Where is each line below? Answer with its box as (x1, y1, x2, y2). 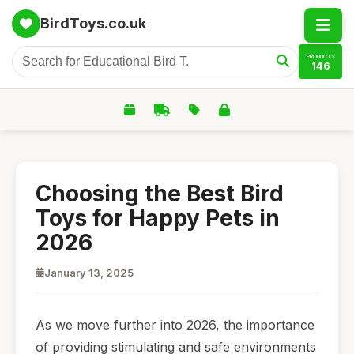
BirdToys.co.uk (40, 15, 146, 32)
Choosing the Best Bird (36, 180, 284, 207)
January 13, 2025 (44, 266, 134, 279)
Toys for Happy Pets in (36, 205, 280, 232)
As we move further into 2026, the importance (36, 317, 314, 333)
